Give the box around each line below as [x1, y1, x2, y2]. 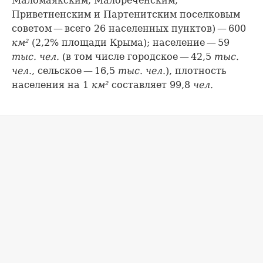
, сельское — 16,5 [32, 65, 118, 77]
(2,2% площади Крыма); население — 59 [29, 37, 230, 49]
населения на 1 [12, 79, 92, 91]
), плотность [166, 65, 227, 77]
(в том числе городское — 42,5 [59, 51, 214, 63]
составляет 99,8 [109, 79, 193, 91]
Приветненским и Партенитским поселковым [12, 9, 240, 21]
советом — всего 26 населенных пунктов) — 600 [12, 23, 246, 35]
